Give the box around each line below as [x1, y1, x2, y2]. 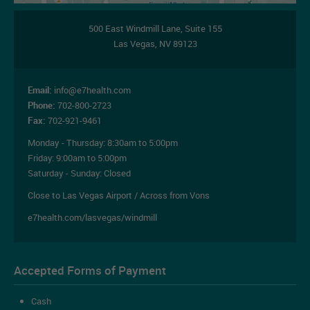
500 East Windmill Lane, [88, 21, 185, 35]
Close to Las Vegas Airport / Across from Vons [28, 188, 210, 201]
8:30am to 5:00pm [107, 136, 178, 149]
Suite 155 [184, 21, 222, 35]
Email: [28, 83, 52, 96]
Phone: [28, 98, 55, 111]
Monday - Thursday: [28, 136, 105, 149]
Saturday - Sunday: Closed [28, 166, 131, 179]
